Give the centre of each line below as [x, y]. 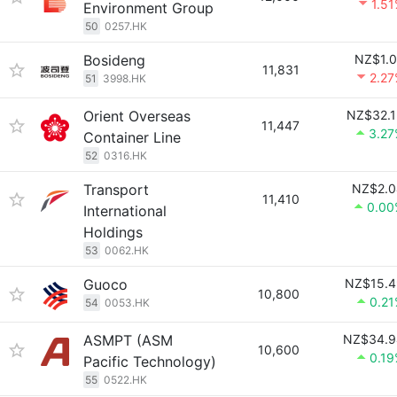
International [125, 211]
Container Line [132, 137]
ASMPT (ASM [128, 340]
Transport [116, 190]
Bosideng [114, 60]
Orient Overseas [137, 116]
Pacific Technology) [150, 362]
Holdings [113, 232]
